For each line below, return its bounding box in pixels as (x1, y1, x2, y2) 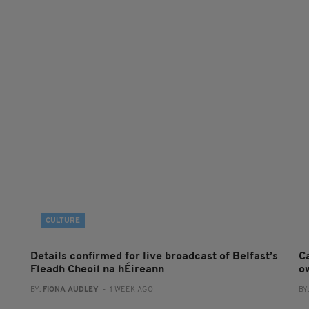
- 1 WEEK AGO (98, 286, 153, 295)
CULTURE (45, 217, 80, 226)
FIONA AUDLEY (42, 286, 99, 295)
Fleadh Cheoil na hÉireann (30, 264, 164, 276)
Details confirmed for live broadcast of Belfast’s (30, 251, 278, 263)
